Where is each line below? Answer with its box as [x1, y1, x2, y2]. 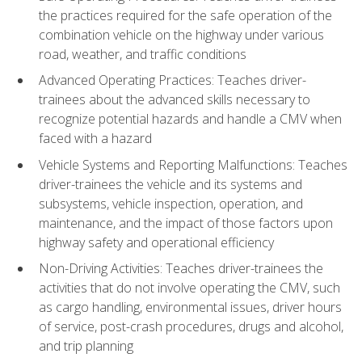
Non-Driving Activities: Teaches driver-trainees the [39, 259, 323, 278]
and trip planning [39, 337, 133, 356]
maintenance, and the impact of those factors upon [39, 213, 333, 232]
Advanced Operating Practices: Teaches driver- [39, 71, 306, 90]
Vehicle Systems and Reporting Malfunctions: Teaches [39, 155, 347, 174]
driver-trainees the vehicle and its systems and [39, 175, 302, 193]
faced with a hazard [39, 129, 152, 148]
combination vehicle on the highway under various [39, 25, 324, 44]
